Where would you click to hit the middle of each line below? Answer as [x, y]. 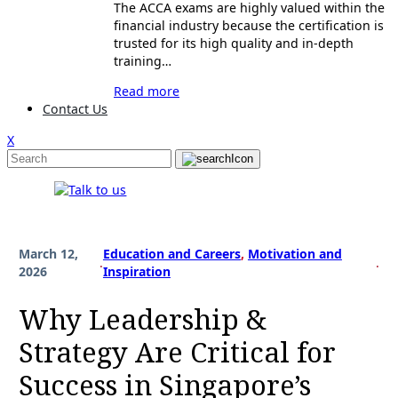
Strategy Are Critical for [178, 351]
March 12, [49, 254]
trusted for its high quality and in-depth [234, 44]
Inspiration [136, 271]
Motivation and [295, 254]
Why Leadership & [143, 318]
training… [143, 61]
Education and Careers [171, 254]
